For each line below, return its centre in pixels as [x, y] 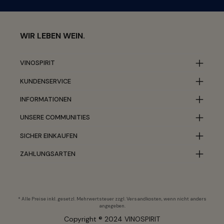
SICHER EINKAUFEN [49, 135]
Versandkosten [144, 199]
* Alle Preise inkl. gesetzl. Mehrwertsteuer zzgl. [72, 199]
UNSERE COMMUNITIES [55, 117]
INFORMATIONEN [46, 99]
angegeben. [112, 206]
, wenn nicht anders [184, 199]
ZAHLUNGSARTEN [48, 154]
